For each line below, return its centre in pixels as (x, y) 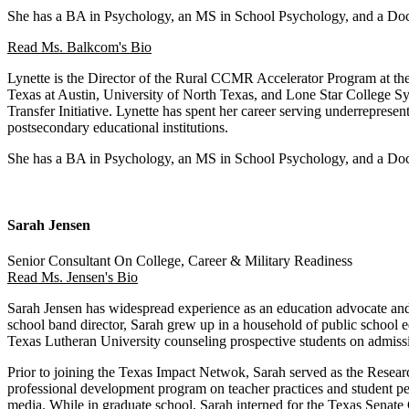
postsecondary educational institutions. (118, 127)
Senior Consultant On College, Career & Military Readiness (180, 261)
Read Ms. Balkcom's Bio (79, 47)
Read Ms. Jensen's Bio (73, 278)
